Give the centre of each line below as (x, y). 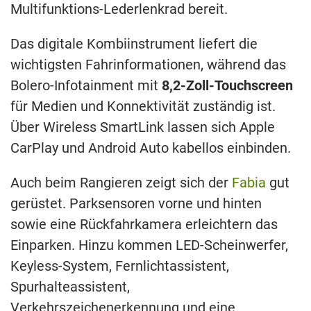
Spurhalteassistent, (70, 287)
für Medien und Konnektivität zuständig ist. (143, 107)
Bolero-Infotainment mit (86, 86)
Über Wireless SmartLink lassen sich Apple (143, 127)
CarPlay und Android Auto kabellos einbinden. (151, 148)
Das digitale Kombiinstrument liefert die (134, 44)
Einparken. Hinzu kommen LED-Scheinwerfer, (149, 245)
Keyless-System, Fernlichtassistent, (120, 266)
